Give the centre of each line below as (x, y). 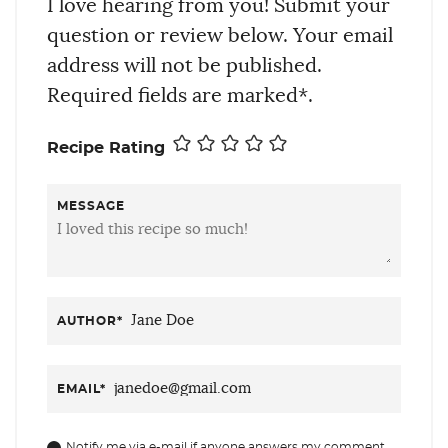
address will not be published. (184, 65)
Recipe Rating (106, 147)
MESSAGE (91, 205)
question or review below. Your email (220, 35)
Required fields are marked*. (180, 95)
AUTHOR (87, 320)
